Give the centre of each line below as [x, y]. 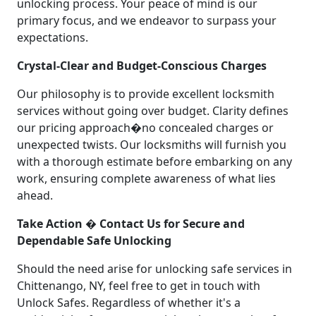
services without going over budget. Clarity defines [153, 110]
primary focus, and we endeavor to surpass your [147, 20]
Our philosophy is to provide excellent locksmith [146, 93]
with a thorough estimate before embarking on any [154, 161]
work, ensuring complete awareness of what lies [146, 178]
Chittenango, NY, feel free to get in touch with [139, 285]
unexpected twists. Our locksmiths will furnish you [152, 144]
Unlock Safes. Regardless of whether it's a [129, 302]
